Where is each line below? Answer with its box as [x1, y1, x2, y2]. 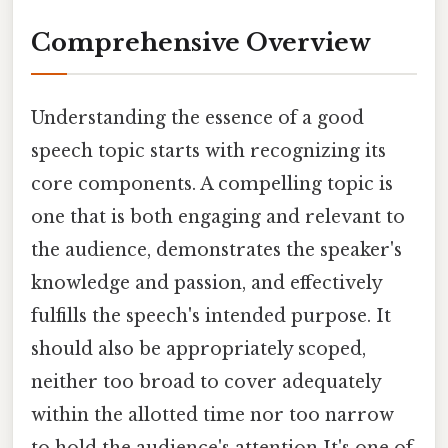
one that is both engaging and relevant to [31, 205, 405, 228]
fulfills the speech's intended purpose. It [31, 304, 391, 327]
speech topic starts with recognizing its [31, 139, 386, 162]
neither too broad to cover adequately [31, 370, 381, 393]
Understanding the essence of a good [31, 106, 364, 129]
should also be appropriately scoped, [31, 337, 366, 360]
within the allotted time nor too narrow [31, 403, 394, 426]
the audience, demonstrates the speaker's [31, 238, 402, 261]
